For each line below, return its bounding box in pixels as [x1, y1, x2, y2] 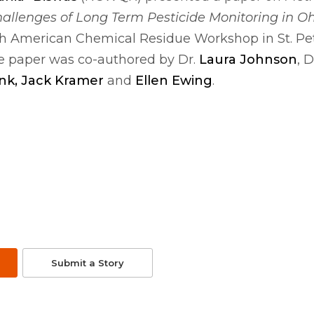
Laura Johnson [199, 52, 297, 67]
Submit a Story [51, 257, 124, 268]
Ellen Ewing [135, 73, 212, 88]
